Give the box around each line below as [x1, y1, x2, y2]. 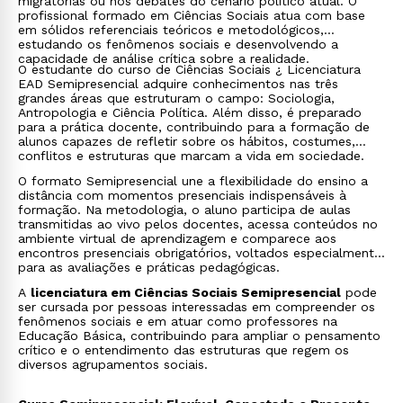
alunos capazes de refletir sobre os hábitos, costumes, [18, 134, 355, 148]
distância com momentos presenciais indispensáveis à [18, 188, 346, 202]
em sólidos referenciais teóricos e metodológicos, [18, 22, 324, 37]
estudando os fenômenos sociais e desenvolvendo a [18, 37, 338, 51]
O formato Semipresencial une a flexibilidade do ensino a [18, 174, 368, 188]
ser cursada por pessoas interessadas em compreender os [18, 300, 375, 314]
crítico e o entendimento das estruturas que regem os [18, 343, 349, 357]
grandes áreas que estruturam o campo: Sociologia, [18, 91, 335, 105]
